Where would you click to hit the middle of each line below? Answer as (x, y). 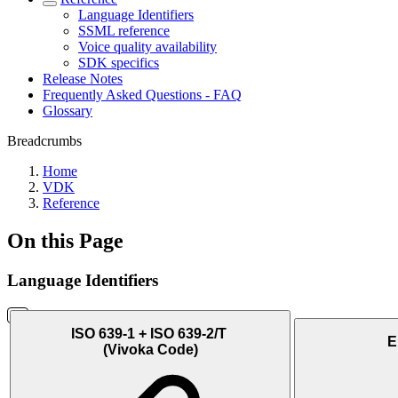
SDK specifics (119, 63)
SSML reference (124, 31)
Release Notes (83, 79)
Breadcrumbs (44, 141)
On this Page (65, 240)
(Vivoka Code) (150, 350)
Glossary (68, 111)
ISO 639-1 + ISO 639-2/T (148, 334)
